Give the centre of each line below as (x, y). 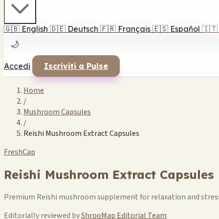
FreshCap (20, 152)
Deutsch (83, 29)
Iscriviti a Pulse (76, 66)
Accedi (17, 66)
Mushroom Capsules (57, 112)
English (35, 29)
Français (134, 29)
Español (185, 29)
